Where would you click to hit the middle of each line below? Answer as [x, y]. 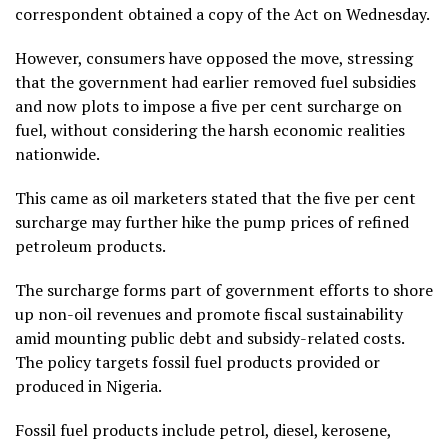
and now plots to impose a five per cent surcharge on [208, 105]
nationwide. [57, 153]
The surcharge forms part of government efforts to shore [224, 289]
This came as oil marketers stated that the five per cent [215, 197]
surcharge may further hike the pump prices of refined [212, 221]
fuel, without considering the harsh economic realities [210, 129]
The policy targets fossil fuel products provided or [197, 361]
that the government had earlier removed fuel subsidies [215, 81]
